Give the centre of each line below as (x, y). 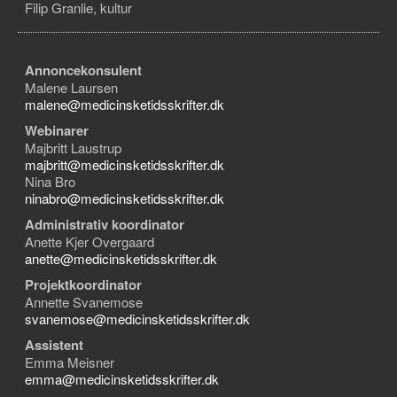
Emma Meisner (70, 362)
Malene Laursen (71, 87)
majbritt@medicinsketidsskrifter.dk (125, 164)
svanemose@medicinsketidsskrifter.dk (137, 319)
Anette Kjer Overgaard (90, 241)
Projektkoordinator (83, 284)
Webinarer (57, 130)
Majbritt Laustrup (73, 148)
